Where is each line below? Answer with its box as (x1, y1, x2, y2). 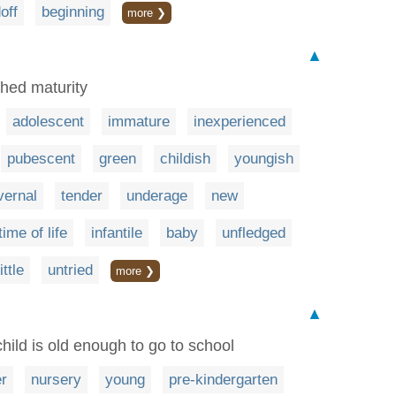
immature (108, 113, 170, 130)
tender (61, 187, 103, 204)
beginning (42, 4, 104, 20)
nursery (31, 371, 81, 388)
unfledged (222, 225, 286, 241)
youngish (234, 150, 293, 167)
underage (126, 187, 187, 204)
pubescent (7, 150, 75, 167)
